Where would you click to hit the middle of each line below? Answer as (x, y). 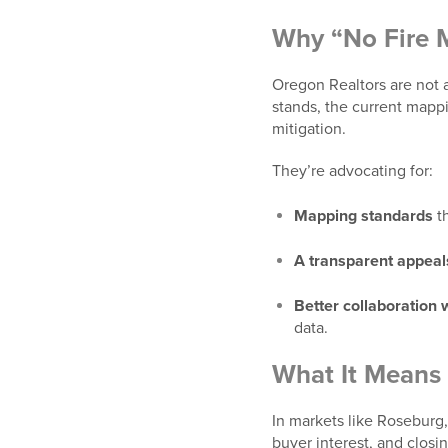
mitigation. (309, 129)
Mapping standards (363, 216)
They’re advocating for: (352, 171)
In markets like (322, 421)
